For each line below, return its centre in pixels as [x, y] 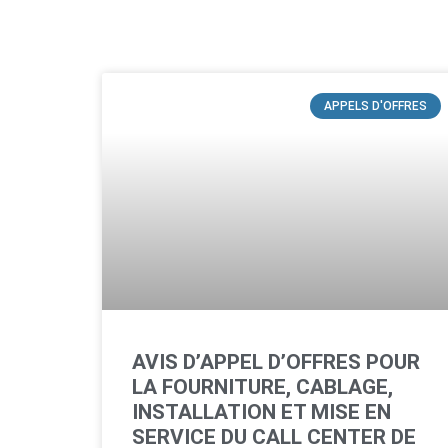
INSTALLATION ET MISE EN [261, 412]
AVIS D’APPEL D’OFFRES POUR [276, 362]
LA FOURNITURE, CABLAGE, [262, 387]
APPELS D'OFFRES [375, 106]
